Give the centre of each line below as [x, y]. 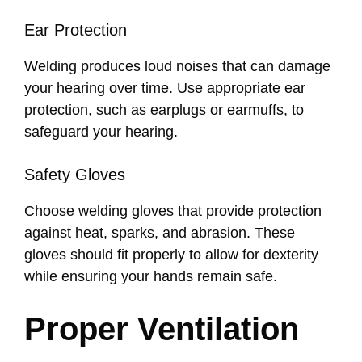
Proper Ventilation [162, 329]
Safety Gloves [75, 175]
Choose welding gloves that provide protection [173, 211]
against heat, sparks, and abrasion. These [160, 233]
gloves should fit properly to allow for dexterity [171, 255]
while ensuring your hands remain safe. [151, 277]
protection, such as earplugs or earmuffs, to [164, 110]
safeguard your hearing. [101, 132]
